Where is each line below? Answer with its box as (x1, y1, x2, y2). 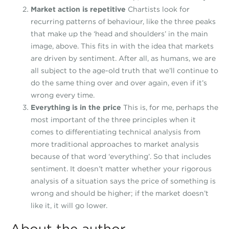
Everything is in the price (31, 103, 121, 112)
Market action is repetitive (31, 5, 126, 14)
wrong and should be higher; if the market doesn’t (31, 189, 209, 198)
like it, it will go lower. (31, 201, 107, 210)
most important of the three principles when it (31, 115, 196, 124)
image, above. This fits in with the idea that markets (31, 41, 214, 51)
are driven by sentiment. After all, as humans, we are (31, 54, 216, 63)
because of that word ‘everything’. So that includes (31, 152, 211, 161)
